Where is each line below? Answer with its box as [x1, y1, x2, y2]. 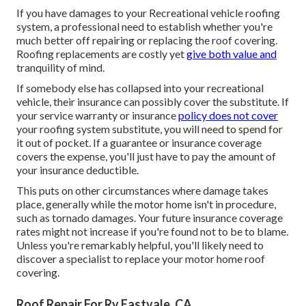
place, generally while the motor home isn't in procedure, [16, 197, 276, 211]
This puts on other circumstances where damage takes [16, 184, 268, 197]
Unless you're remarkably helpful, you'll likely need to [16, 238, 264, 252]
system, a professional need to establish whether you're [16, 20, 273, 33]
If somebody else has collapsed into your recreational [16, 81, 264, 95]
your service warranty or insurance [16, 109, 178, 122]
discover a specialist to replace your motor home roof [16, 252, 265, 266]
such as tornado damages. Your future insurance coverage [16, 211, 283, 225]
